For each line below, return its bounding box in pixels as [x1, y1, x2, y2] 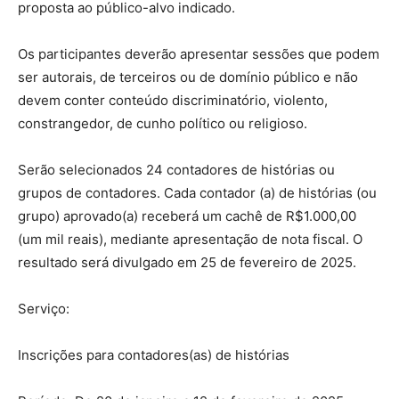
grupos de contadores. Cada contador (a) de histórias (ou [18, 184, 377, 202]
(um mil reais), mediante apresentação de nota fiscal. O [18, 231, 362, 248]
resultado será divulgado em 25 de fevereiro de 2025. [18, 254, 356, 272]
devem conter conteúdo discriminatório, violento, [18, 92, 328, 110]
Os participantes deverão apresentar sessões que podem [18, 45, 379, 63]
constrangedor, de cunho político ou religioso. [18, 115, 307, 133]
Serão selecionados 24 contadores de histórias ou [18, 161, 335, 179]
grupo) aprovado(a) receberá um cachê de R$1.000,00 [18, 208, 356, 225]
